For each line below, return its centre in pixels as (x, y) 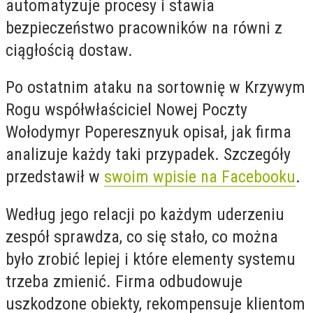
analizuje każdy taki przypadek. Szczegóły (148, 155)
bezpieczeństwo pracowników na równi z (144, 28)
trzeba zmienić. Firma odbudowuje (124, 281)
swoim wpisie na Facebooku (200, 177)
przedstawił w (55, 177)
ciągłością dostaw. (69, 50)
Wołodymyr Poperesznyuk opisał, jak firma (148, 132)
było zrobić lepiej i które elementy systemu (151, 259)
